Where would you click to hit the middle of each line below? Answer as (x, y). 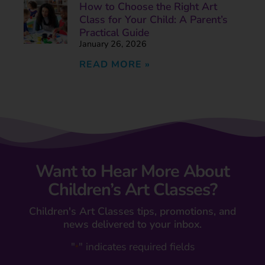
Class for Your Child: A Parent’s (153, 20)
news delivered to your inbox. (132, 224)
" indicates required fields (136, 246)
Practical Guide (114, 33)
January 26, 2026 (113, 44)
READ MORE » (114, 65)
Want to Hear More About (132, 172)
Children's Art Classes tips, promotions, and (132, 211)
